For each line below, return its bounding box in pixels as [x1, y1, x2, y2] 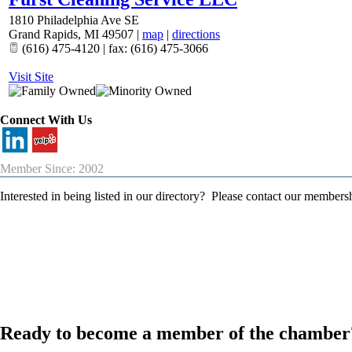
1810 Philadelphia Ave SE [9, 13, 139, 27]
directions [172, 27, 220, 42]
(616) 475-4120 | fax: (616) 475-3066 [19, 42, 208, 56]
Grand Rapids [9, 27, 78, 42]
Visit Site [9, 70, 53, 84]
